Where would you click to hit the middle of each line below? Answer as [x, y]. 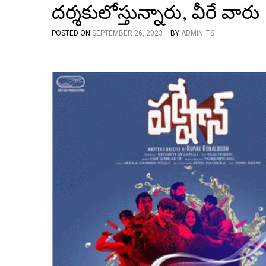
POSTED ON [72, 33]
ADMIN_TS [198, 33]
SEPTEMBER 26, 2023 [127, 33]
